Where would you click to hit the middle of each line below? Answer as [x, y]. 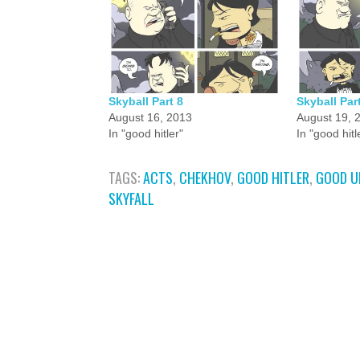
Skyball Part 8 [146, 101]
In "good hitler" [146, 133]
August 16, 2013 [150, 117]
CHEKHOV [205, 178]
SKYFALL [131, 198]
